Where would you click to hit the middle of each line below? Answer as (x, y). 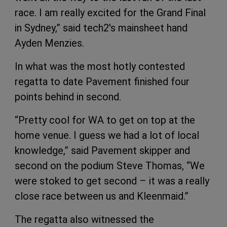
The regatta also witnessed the (84, 220)
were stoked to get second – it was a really (112, 181)
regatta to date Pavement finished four (102, 82)
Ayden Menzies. (49, 43)
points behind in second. (68, 97)
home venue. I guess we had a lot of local (107, 136)
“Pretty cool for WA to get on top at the (105, 120)
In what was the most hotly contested (100, 67)
